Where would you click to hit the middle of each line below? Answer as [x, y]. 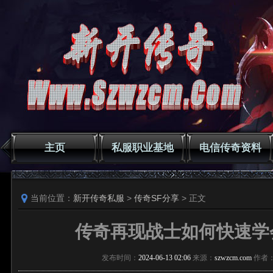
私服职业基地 [143, 148]
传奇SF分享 [157, 198]
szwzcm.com [233, 258]
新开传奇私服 [99, 198]
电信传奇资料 [230, 148]
